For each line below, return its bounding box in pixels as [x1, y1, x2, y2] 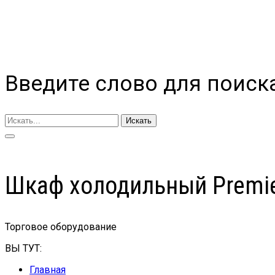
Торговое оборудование [5, 220, 117, 233]
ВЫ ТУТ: [5, 242, 42, 254]
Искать [126, 116, 152, 126]
